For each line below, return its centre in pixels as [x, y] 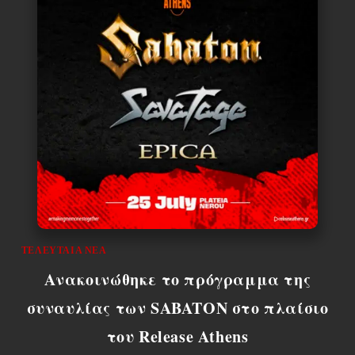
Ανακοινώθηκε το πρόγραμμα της [177, 280]
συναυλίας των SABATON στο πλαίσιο [177, 308]
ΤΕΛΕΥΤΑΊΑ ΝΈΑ [64, 251]
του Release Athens [177, 337]
